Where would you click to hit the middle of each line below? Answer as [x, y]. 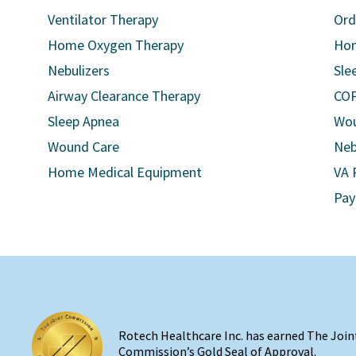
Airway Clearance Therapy [124, 95]
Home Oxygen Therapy [116, 44]
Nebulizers [79, 70]
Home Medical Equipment [125, 172]
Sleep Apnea [83, 121]
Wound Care [83, 146]
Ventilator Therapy [103, 19]
